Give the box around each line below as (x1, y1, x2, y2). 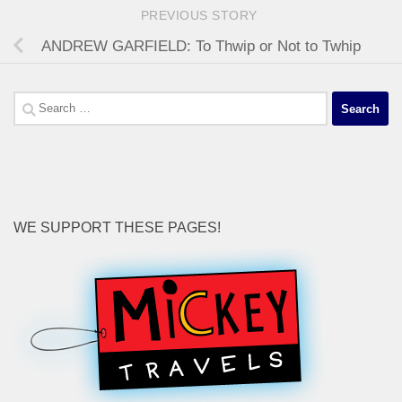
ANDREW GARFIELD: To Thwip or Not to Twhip (41, 37, 361, 55)
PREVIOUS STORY (140, 8, 262, 22)
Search (13, 94, 60, 112)
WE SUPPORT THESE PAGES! (13, 220, 221, 236)
